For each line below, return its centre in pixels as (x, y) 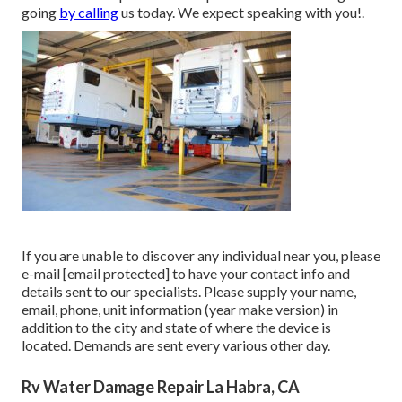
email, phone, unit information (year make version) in (180, 310)
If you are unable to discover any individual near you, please (201, 256)
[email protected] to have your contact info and (206, 274)
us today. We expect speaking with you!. (241, 13)
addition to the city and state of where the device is (176, 328)
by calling (89, 13)
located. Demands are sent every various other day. (176, 345)
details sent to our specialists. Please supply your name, (189, 292)
